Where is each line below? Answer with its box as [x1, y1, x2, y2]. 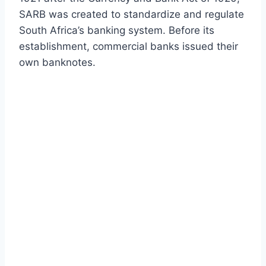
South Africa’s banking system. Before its [19, 24, 214, 36]
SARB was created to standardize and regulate [19, 8, 244, 20]
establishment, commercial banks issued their [19, 40, 238, 52]
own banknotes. [19, 56, 96, 68]
